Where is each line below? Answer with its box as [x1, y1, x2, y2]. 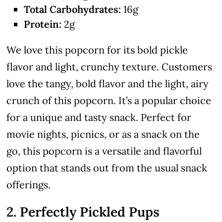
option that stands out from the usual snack [6, 161, 208, 174]
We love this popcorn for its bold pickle [6, 43, 188, 56]
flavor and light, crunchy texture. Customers [6, 60, 213, 73]
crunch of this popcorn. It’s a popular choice [6, 94, 212, 107]
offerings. [6, 178, 51, 191]
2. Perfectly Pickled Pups [6, 203, 160, 220]
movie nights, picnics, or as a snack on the [6, 127, 200, 140]
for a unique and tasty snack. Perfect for [6, 111, 192, 123]
